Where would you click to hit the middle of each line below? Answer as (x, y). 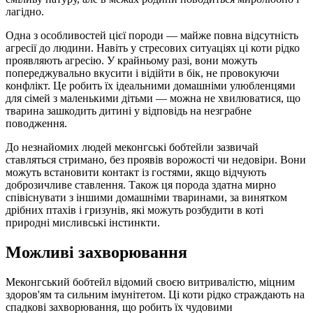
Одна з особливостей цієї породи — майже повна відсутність (152, 36)
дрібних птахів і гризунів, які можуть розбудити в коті (134, 210)
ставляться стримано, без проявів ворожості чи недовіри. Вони (156, 160)
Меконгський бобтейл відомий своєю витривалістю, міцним (150, 282)
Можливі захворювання (96, 253)
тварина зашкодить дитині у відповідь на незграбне (129, 111)
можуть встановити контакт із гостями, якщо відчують (136, 173)
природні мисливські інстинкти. (83, 223)
